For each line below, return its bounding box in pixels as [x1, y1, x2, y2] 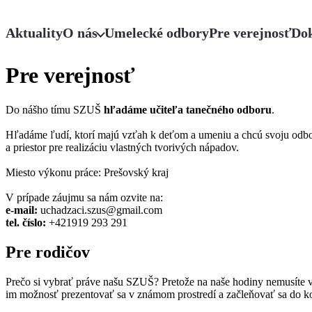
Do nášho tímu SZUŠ [6, 103, 104, 116]
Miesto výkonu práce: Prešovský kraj [6, 166, 171, 178]
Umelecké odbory [104, 25, 209, 40]
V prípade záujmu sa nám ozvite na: [6, 191, 163, 203]
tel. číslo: [6, 216, 49, 228]
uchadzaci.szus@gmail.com [40, 203, 162, 216]
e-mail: [6, 203, 40, 216]
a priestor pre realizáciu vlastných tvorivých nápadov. [6, 141, 242, 153]
